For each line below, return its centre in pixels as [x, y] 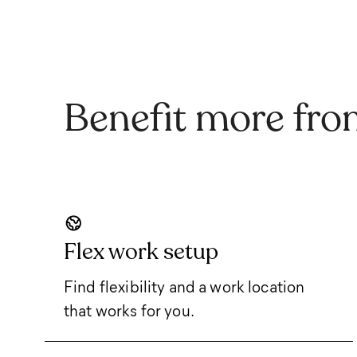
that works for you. [129, 310]
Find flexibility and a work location [184, 286]
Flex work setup [141, 251]
